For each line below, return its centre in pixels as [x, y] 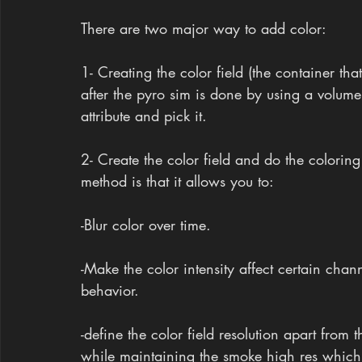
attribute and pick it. [144, 115]
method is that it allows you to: [177, 181]
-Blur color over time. [146, 224]
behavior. [110, 290]
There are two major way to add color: [204, 28]
